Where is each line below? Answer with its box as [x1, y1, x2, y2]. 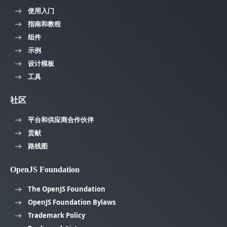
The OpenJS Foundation [28, 184, 105, 194]
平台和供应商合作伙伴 [28, 115, 94, 124]
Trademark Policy [28, 210, 85, 220]
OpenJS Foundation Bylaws [28, 197, 116, 207]
